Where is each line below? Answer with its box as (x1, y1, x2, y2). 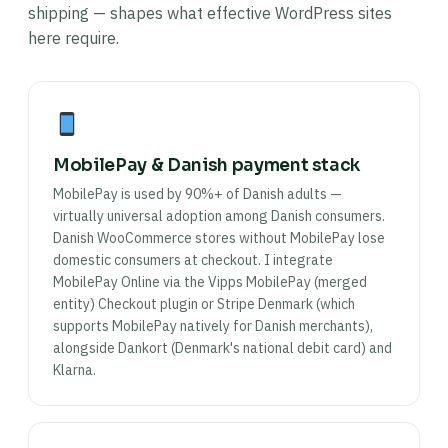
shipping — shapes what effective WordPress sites (28, 3, 392, 23)
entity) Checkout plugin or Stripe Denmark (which (53, 295, 355, 313)
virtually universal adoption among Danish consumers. (53, 207, 385, 225)
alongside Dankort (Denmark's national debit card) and (53, 339, 392, 357)
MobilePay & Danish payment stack (53, 155, 361, 176)
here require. (28, 28, 119, 48)
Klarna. (53, 361, 96, 379)
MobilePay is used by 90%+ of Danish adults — (53, 185, 342, 203)
